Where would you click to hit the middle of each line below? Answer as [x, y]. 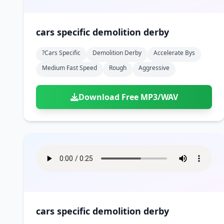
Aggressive [154, 68]
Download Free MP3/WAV [128, 97]
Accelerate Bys [174, 53]
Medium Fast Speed [69, 68]
